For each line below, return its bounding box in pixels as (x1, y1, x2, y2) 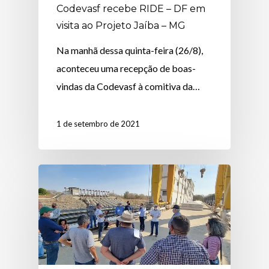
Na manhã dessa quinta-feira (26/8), (56, 44, 204, 56)
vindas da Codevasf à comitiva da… (56, 80, 201, 92)
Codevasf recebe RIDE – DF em (56, 2, 206, 14)
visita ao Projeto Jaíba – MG (56, 19, 186, 31)
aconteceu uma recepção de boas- (56, 62, 196, 74)
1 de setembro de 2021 (56, 118, 141, 128)
